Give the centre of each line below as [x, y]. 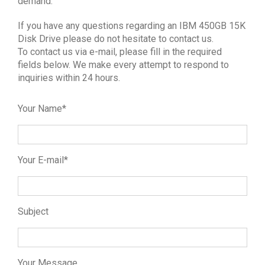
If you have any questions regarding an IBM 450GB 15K [132, 25]
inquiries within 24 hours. [69, 77]
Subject [33, 211]
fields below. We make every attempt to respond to [123, 64]
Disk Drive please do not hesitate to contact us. [116, 38]
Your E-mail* [43, 160]
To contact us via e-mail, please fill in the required [120, 51]
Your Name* [42, 108]
